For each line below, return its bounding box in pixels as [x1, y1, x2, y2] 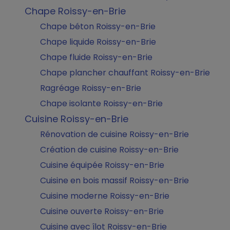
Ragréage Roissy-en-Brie [40, 82, 141, 94]
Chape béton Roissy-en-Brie [40, 21, 156, 32]
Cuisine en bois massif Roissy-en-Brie [40, 175, 189, 186]
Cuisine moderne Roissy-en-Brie [40, 190, 169, 202]
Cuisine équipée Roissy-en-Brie [40, 159, 164, 171]
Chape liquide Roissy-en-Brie [40, 36, 156, 48]
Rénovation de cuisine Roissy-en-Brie [40, 128, 189, 140]
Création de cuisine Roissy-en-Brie [40, 144, 179, 156]
